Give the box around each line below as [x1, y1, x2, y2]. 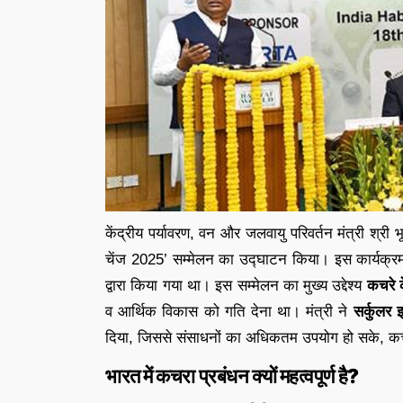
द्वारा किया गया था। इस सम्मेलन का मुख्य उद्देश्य [105, 276, 367, 294]
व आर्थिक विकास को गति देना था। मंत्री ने [105, 302, 354, 320]
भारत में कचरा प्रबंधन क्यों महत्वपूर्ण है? [105, 363, 359, 388]
